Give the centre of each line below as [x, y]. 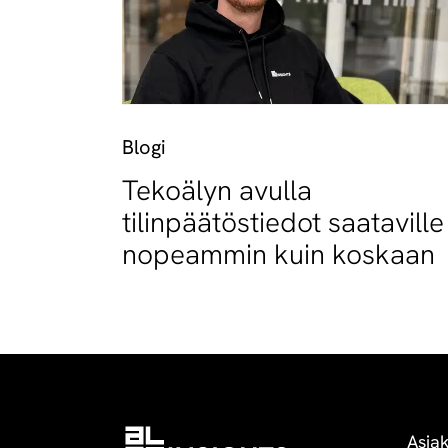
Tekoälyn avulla [217, 189]
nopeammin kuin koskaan [278, 253]
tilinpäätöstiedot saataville [283, 221]
